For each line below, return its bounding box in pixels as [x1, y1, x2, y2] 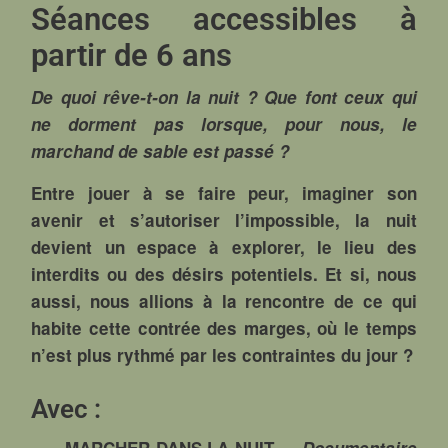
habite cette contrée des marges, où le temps [31, 316, 417, 341]
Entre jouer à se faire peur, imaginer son [31, 181, 417, 206]
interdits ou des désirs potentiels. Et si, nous [31, 262, 417, 287]
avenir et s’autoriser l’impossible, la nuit [31, 208, 417, 233]
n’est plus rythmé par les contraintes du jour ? [31, 343, 414, 368]
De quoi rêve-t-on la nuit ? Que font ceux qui [31, 85, 417, 110]
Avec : [31, 394, 102, 425]
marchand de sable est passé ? [31, 139, 290, 164]
